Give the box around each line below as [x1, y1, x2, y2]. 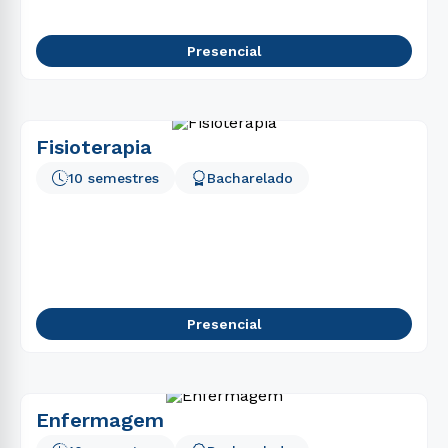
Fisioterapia [36, 135, 152, 159]
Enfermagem [36, 408, 164, 432]
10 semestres [68, 170, 159, 186]
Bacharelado [207, 170, 293, 186]
